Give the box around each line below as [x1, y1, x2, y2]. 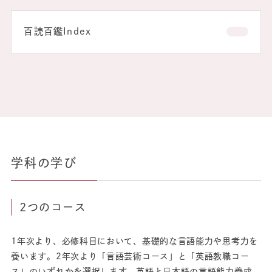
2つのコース [19, 201, 87, 212]
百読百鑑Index [24, 26, 92, 36]
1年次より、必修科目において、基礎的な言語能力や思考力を [11, 236, 258, 245]
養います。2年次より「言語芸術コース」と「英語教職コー [11, 251, 250, 260]
